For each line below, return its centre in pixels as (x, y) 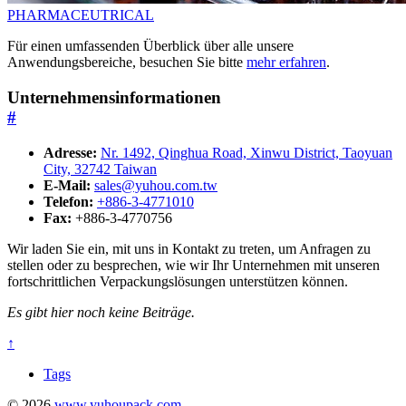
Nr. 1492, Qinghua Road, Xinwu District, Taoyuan (246, 152)
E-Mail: (67, 185)
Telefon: (68, 201)
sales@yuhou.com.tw (156, 185)
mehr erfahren (286, 63)
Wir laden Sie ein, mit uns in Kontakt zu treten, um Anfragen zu (189, 248)
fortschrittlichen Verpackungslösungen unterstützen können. (178, 281)
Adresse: (70, 152)
